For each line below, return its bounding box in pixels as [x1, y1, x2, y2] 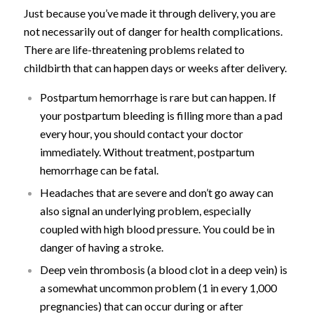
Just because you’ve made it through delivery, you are [23, 6, 275, 20]
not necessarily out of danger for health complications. [23, 24, 282, 38]
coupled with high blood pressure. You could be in [39, 222, 275, 236]
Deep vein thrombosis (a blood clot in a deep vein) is [39, 263, 287, 277]
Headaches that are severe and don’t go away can [39, 186, 273, 200]
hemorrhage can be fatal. [39, 163, 158, 177]
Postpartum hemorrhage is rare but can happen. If [39, 90, 276, 104]
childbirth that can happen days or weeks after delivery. [23, 60, 287, 74]
